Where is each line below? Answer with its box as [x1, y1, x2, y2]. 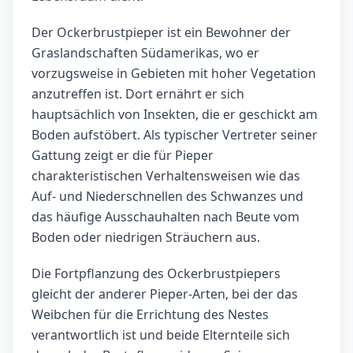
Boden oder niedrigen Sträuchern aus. [32, 229, 260, 247]
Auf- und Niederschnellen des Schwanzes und [32, 188, 303, 206]
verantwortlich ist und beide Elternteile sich [32, 326, 290, 344]
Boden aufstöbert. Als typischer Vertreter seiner [32, 126, 318, 144]
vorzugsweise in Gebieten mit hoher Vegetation [32, 65, 316, 83]
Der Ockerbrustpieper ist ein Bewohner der [32, 24, 291, 42]
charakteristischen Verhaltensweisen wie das [32, 167, 300, 185]
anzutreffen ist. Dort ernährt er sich [32, 85, 244, 103]
